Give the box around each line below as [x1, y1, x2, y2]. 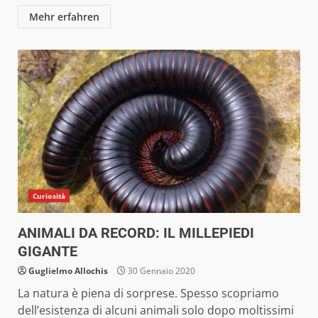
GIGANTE [18, 242, 77, 260]
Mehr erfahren [29, 9, 99, 23]
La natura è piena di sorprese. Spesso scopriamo [18, 285, 279, 301]
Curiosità [33, 190, 65, 201]
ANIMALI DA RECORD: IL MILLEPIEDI [18, 224, 254, 241]
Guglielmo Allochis [28, 264, 108, 277]
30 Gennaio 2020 [126, 264, 195, 277]
